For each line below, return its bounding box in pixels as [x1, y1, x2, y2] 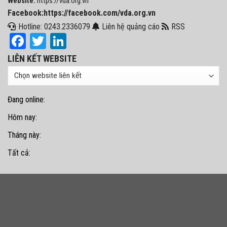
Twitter [46, 31, 91, 51]
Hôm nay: [8, 112, 37, 123]
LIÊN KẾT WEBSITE [8, 53, 77, 64]
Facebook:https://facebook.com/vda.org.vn [8, 8, 156, 18]
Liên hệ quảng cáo [102, 22, 160, 32]
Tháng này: [8, 130, 45, 140]
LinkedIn [66, 31, 119, 51]
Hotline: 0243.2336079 [18, 22, 90, 32]
